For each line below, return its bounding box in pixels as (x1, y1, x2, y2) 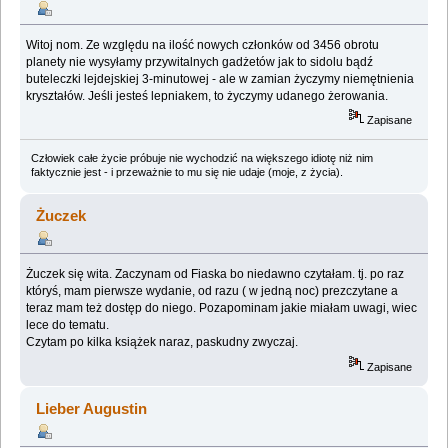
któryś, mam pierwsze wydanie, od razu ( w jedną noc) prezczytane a (26, 284, 399, 299)
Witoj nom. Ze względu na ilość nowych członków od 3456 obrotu (26, 38, 380, 53)
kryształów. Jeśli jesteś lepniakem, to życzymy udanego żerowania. (26, 89, 389, 104)
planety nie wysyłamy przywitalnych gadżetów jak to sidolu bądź (26, 55, 374, 70)
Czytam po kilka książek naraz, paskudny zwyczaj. (26, 335, 299, 350)
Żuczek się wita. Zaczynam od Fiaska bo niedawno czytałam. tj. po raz (26, 267, 405, 282)
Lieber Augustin (36, 399, 148, 417)
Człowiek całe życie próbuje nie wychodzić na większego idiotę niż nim (30, 151, 373, 164)
